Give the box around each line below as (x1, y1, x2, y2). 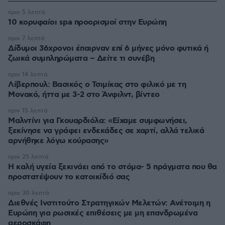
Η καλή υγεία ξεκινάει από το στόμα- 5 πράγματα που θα (8, 162, 217, 172)
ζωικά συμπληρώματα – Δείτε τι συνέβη (8, 53, 154, 64)
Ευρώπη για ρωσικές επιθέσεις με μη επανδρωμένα (8, 208, 197, 218)
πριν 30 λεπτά (8, 189, 49, 197)
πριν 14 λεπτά (8, 71, 48, 78)
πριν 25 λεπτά (8, 153, 49, 161)
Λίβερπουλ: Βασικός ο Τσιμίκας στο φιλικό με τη (8, 79, 186, 90)
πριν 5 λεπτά (8, 9, 45, 16)
